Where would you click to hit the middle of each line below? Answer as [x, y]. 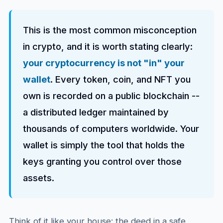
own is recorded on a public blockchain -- [111, 96]
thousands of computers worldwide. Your [111, 128]
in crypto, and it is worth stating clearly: [108, 46]
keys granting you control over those [102, 161]
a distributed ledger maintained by [96, 112]
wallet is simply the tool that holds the [104, 145]
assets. [38, 178]
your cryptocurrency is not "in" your [104, 63]
